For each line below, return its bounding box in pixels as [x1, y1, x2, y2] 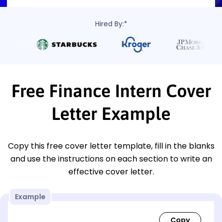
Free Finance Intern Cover [11, 80, 211, 101]
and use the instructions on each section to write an [10, 153, 212, 165]
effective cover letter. [68, 166, 154, 177]
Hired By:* [95, 18, 127, 29]
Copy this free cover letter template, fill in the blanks [7, 140, 215, 152]
